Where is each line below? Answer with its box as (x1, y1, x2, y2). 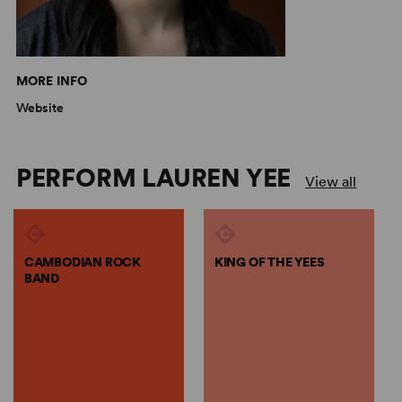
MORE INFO (15, 74, 88, 88)
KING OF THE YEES (214, 255, 325, 270)
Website (15, 100, 64, 115)
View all (305, 173, 357, 191)
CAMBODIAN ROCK (23, 255, 142, 270)
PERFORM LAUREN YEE (15, 162, 292, 194)
